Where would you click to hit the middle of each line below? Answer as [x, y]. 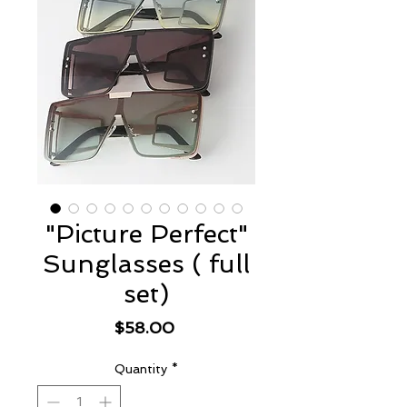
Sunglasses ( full [146, 264]
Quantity [141, 369]
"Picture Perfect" [146, 234]
